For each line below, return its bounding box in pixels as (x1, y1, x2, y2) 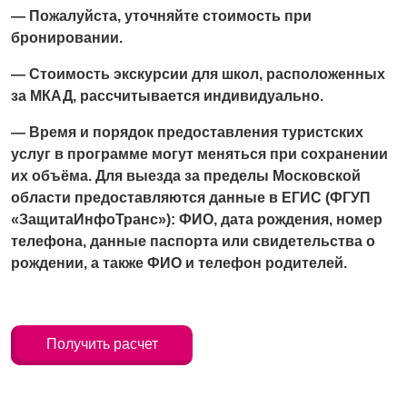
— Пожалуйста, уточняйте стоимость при (11, 7, 312, 24)
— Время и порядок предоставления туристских (11, 124, 363, 140)
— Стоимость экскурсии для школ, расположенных (11, 65, 385, 82)
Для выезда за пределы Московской (92, 167, 361, 184)
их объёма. (11, 167, 92, 184)
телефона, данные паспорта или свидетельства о (11, 233, 375, 249)
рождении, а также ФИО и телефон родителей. (11, 254, 347, 271)
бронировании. (11, 29, 123, 45)
